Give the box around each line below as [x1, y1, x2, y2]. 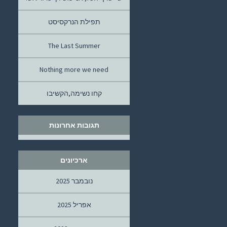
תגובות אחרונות [49, 121, 99, 130]
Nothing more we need [40, 65, 108, 74]
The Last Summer [48, 41, 100, 50]
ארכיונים [60, 156, 88, 165]
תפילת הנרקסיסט [48, 17, 100, 26]
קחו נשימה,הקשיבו [46, 89, 102, 98]
